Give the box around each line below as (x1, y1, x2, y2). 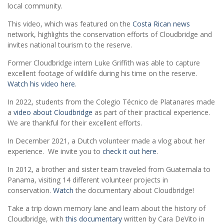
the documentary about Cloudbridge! (73, 185, 194, 195)
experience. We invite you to (7, 146, 100, 156)
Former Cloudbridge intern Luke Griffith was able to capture (7, 58, 200, 68)
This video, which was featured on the (7, 19, 132, 29)
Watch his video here (7, 79, 75, 89)
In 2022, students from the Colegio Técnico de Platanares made (7, 97, 215, 107)
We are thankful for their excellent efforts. (7, 118, 142, 128)
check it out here (100, 146, 156, 156)
